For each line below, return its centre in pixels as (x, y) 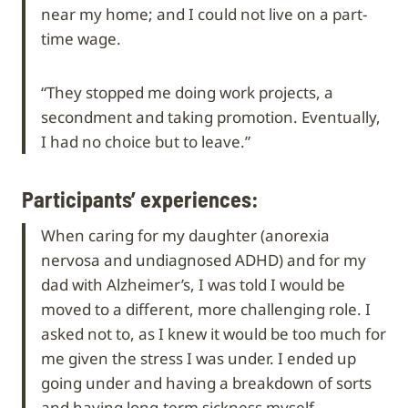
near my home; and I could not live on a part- (204, 14)
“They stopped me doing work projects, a (187, 92)
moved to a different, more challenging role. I (206, 309)
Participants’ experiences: (140, 199)
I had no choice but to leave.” (146, 141)
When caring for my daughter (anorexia (185, 235)
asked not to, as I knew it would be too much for (214, 333)
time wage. (81, 38)
